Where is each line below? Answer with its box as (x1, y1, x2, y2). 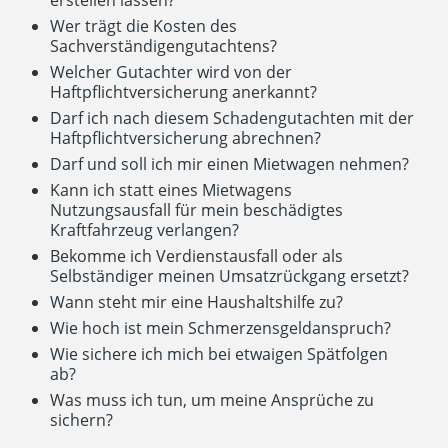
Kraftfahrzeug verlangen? (49, 219, 239, 242)
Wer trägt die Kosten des (49, 15, 237, 38)
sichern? (49, 409, 113, 432)
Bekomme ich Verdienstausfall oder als (49, 245, 343, 268)
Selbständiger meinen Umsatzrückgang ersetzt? (49, 265, 409, 288)
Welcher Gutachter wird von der (49, 61, 292, 84)
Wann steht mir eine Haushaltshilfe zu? (49, 291, 343, 314)
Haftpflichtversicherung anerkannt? (49, 81, 317, 104)
